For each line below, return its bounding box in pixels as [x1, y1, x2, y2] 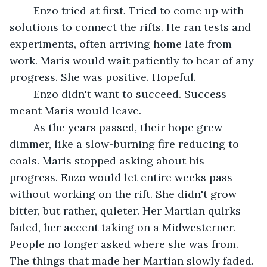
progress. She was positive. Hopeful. [10, 70, 196, 84]
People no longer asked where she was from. [10, 237, 241, 251]
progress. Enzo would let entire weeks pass [10, 170, 235, 184]
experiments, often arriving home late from [10, 36, 235, 51]
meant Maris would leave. [10, 103, 144, 117]
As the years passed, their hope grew [21, 120, 33, 134]
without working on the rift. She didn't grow [10, 187, 240, 201]
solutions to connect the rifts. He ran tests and [10, 20, 254, 34]
